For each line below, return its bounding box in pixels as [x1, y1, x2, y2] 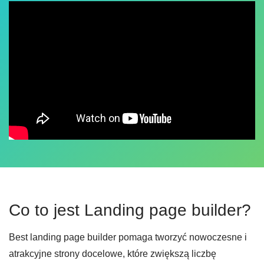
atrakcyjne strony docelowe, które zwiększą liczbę [9, 249, 216, 259]
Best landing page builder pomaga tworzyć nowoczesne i [9, 232, 247, 243]
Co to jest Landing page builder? [9, 201, 251, 220]
